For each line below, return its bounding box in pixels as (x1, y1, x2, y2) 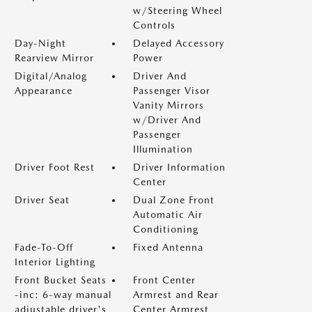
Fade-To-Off (15, 242, 73, 253)
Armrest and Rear (133, 289, 219, 300)
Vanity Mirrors (133, 100, 204, 111)
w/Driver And (133, 114, 201, 125)
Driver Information (133, 162, 226, 173)
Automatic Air (133, 209, 203, 220)
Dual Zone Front (133, 194, 214, 205)
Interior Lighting (15, 256, 95, 267)
